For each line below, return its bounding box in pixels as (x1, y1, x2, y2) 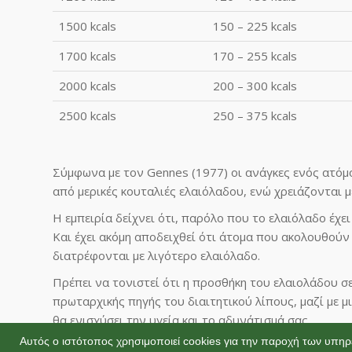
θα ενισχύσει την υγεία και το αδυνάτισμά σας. (53, 311, 310, 328)
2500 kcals (59, 107, 116, 123)
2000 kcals (59, 77, 116, 93)
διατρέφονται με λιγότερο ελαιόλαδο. (53, 247, 260, 263)
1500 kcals (59, 17, 116, 34)
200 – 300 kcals (213, 77, 297, 93)
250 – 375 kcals (213, 107, 297, 123)
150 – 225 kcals (213, 17, 297, 34)
